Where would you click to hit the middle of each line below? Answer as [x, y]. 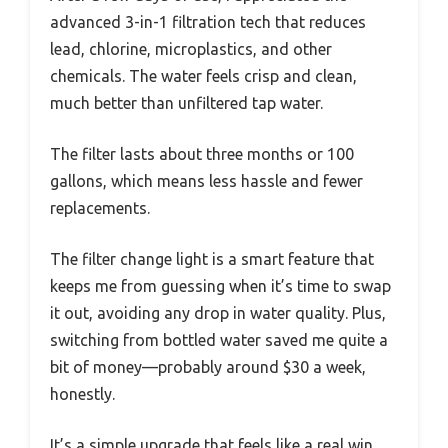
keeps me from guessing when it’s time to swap [220, 285]
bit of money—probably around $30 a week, [208, 366]
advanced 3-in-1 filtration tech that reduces [208, 21]
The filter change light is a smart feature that [212, 258]
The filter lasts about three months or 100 [202, 153]
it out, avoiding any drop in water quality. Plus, [218, 312]
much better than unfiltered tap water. [186, 102]
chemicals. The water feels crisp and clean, [203, 75]
